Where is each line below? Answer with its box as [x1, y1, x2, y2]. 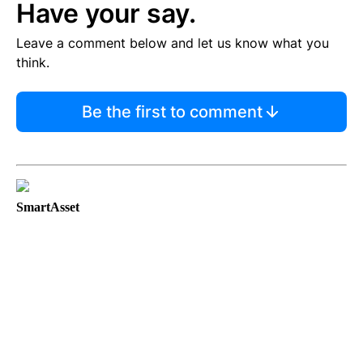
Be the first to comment [81, 101, 263, 122]
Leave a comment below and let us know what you [16, 34, 329, 51]
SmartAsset [16, 199, 79, 214]
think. [16, 53, 49, 70]
